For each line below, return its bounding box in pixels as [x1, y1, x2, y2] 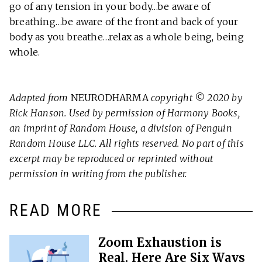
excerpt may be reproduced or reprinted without [9, 153, 213, 165]
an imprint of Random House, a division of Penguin [9, 122, 232, 135]
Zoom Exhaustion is [98, 235, 222, 250]
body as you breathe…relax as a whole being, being [9, 31, 244, 43]
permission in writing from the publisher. [9, 168, 187, 180]
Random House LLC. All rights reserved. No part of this [9, 137, 244, 150]
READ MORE [9, 201, 103, 220]
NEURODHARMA [70, 92, 149, 104]
